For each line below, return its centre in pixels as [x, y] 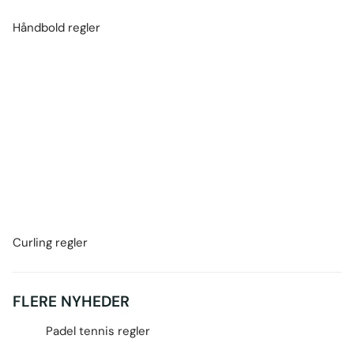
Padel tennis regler [98, 331]
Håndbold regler [56, 27]
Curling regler [50, 242]
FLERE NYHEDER [71, 301]
